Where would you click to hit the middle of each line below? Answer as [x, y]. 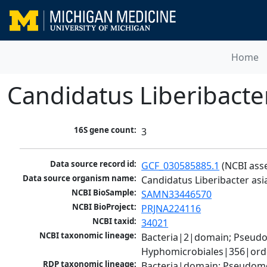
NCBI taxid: [115, 221]
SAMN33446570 [177, 195]
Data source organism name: [80, 178]
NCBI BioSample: [104, 193]
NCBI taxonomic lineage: [88, 236]
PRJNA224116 [171, 209]
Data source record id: [94, 164]
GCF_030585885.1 [181, 166]
